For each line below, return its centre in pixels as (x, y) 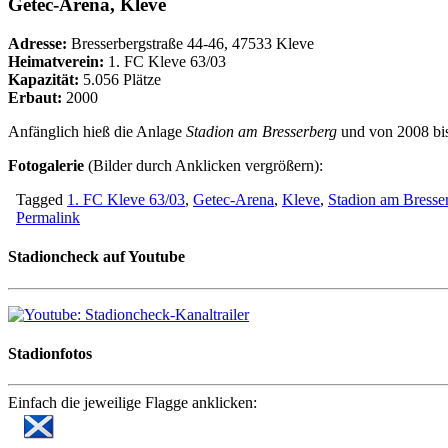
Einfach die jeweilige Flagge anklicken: (132, 403)
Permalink (48, 218)
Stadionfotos (50, 353)
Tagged (37, 200)
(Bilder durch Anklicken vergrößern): (203, 166)
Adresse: (37, 44)
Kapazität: (43, 80)
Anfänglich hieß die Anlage (97, 132)
